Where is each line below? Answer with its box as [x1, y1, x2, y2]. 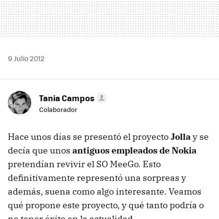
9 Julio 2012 [8, 53, 44, 63]
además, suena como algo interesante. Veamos [8, 185, 201, 197]
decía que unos [8, 144, 72, 156]
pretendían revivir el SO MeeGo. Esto [8, 158, 161, 170]
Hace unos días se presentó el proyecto [8, 131, 171, 142]
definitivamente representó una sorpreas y [8, 172, 186, 183]
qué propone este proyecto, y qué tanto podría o [8, 199, 204, 211]
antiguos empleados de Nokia [72, 144, 197, 156]
